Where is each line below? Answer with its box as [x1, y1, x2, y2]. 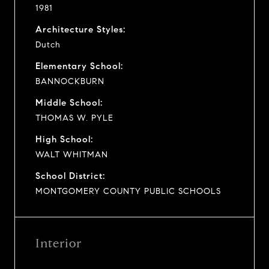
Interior [35, 235, 82, 251]
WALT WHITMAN [35, 149, 108, 160]
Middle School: [35, 97, 103, 108]
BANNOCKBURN [35, 76, 104, 86]
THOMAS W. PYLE [35, 112, 113, 123]
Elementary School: [35, 60, 123, 71]
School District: [35, 170, 105, 181]
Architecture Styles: [35, 23, 125, 35]
